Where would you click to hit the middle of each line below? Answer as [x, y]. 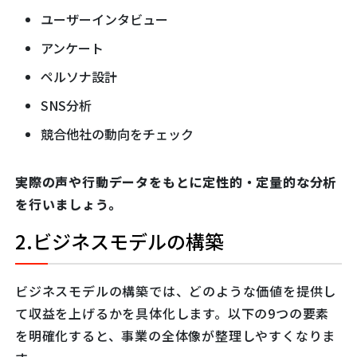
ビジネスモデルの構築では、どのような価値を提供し [176, 291]
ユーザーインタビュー [104, 20]
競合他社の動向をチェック [117, 134]
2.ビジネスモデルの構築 [120, 241]
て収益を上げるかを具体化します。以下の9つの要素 [173, 314]
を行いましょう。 [69, 204]
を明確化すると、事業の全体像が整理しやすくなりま [176, 336]
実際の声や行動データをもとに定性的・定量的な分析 [176, 182]
